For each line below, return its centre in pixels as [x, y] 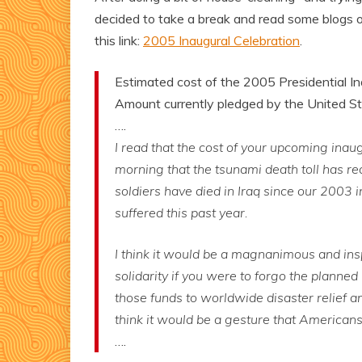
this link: [119, 40]
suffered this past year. [181, 213]
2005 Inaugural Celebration [221, 40]
